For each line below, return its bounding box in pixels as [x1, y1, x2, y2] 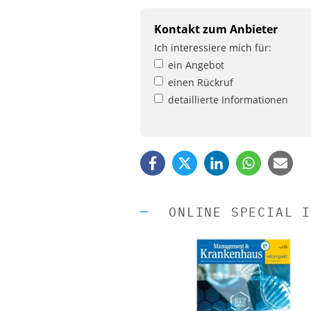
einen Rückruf [168, 75, 233, 89]
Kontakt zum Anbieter [154, 21, 278, 37]
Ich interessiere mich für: [154, 40, 271, 54]
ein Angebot [168, 58, 224, 72]
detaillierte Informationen [168, 92, 288, 106]
